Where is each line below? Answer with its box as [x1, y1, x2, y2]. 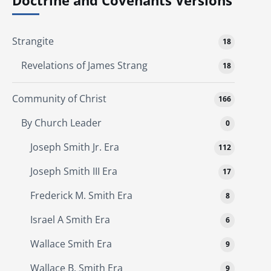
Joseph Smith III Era [30, 164, 117, 178]
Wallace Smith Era [30, 237, 112, 250]
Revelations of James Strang [21, 58, 148, 72]
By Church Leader [21, 116, 102, 129]
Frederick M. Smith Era [30, 188, 132, 202]
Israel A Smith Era [30, 212, 110, 226]
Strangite [12, 34, 54, 48]
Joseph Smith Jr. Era [30, 140, 119, 154]
